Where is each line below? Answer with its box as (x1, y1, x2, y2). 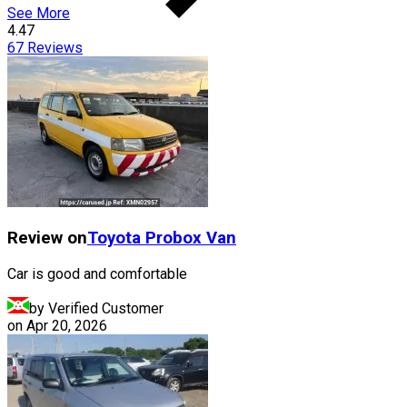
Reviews (24, 39, 83, 57)
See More (7, 5, 70, 23)
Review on (7, 227, 87, 248)
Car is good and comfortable (7, 264, 187, 283)
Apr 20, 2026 (26, 316, 107, 334)
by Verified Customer (29, 299, 164, 317)
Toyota (87, 227, 141, 248)
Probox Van (145, 227, 236, 248)
